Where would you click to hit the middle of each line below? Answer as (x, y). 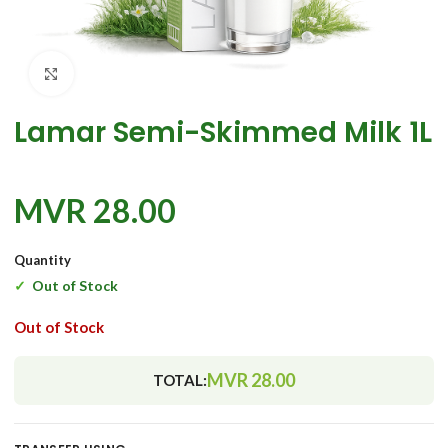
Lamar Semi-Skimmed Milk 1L (223, 132)
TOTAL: (180, 380)
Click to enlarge (125, 73)
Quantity (42, 260)
